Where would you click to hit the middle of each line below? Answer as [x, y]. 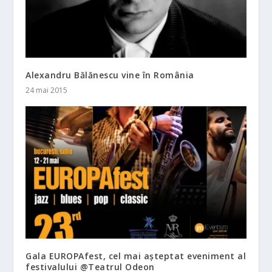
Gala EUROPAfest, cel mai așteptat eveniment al [136, 256]
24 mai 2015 [47, 90]
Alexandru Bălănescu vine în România [110, 75]
